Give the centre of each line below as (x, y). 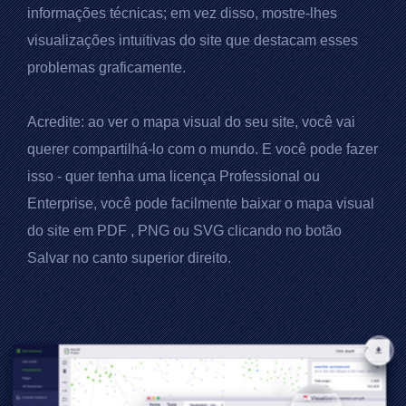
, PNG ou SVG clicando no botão (234, 231)
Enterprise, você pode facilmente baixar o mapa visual (201, 204)
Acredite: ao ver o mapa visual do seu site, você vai (191, 122)
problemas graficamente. (106, 68)
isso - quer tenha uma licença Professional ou (174, 177)
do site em (62, 231)
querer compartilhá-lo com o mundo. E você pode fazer (203, 150)
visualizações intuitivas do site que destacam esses (193, 41)
